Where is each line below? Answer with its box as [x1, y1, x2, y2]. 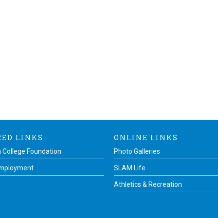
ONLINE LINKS [114, 133, 178, 142]
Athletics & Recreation [114, 181, 182, 188]
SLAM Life [114, 164, 145, 172]
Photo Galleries [114, 147, 160, 155]
